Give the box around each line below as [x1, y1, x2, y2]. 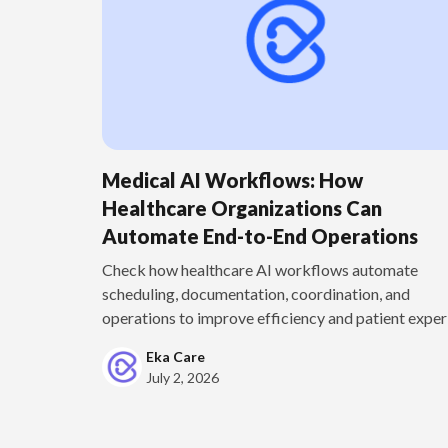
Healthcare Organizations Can [102, 196, 382, 221]
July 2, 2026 [146, 369, 219, 387]
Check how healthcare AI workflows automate [102, 260, 418, 280]
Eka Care [146, 348, 205, 366]
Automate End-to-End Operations [102, 224, 418, 249]
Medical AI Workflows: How [102, 168, 363, 193]
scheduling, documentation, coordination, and [102, 284, 410, 304]
